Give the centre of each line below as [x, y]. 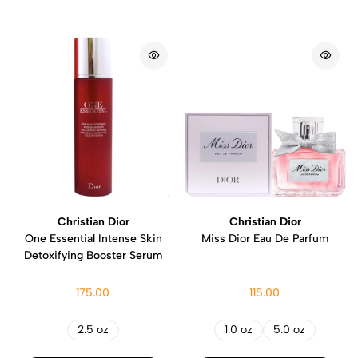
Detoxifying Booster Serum [93, 255]
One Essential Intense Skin [93, 238]
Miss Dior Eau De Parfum [265, 238]
